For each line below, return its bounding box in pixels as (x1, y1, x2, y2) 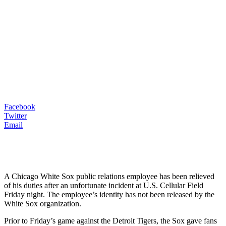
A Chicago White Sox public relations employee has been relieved (4, 172, 214, 181)
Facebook (4, 102, 35, 111)
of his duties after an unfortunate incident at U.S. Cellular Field (4, 181, 203, 190)
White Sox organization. (4, 199, 81, 208)
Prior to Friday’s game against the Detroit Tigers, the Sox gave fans (4, 216, 217, 225)
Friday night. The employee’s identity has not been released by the (4, 190, 214, 199)
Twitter (4, 111, 27, 120)
